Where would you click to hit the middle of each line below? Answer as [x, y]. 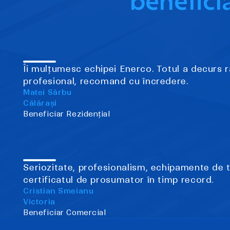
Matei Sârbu [47, 92]
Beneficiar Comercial [65, 212]
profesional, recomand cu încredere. [106, 81]
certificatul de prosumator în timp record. [119, 179]
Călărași [40, 103]
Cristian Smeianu [59, 191]
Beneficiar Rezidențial [67, 114]
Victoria [39, 202]
